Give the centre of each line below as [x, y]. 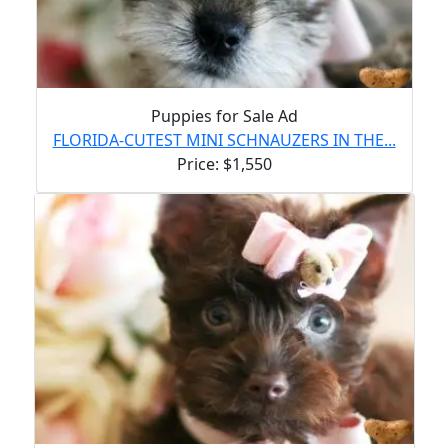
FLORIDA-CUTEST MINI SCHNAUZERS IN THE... [224, 139]
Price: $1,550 [224, 163]
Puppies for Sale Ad [224, 115]
